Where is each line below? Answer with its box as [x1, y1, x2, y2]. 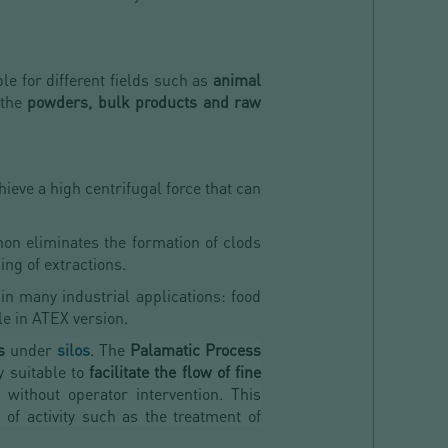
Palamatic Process [130, 339, 262, 361]
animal [208, 69, 262, 91]
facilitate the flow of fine [89, 361, 261, 383]
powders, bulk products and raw [27, 91, 262, 113]
